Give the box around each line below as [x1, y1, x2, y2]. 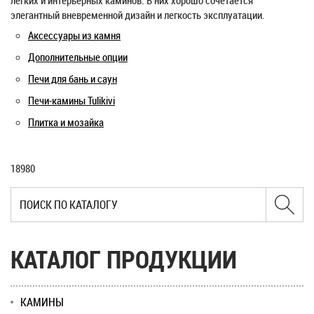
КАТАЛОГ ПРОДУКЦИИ [11, 243, 237, 275]
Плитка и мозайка [28, 115, 104, 129]
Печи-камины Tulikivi [28, 93, 115, 107]
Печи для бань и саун [28, 71, 117, 86]
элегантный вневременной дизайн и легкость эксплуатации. [11, 8, 265, 22]
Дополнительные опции [28, 50, 128, 64]
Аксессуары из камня [28, 28, 121, 42]
